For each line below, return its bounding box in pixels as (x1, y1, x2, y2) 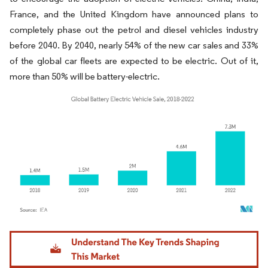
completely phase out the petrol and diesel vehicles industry (10, 24, 258, 35)
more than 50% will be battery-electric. (10, 71, 160, 82)
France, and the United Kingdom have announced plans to (10, 8, 258, 20)
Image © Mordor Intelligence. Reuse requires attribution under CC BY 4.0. (15, 227, 239, 237)
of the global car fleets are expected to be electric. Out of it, (10, 55, 258, 66)
